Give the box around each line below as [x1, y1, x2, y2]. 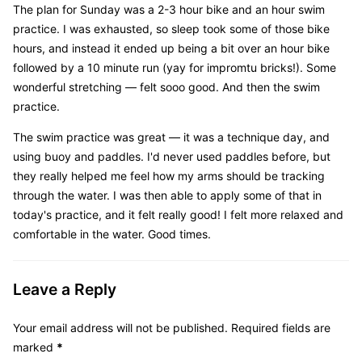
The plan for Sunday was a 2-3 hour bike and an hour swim [13, 2, 325, 17]
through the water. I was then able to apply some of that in [13, 188, 322, 203]
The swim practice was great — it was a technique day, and [13, 130, 330, 145]
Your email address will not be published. [13, 321, 228, 335]
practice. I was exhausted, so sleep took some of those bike [13, 22, 330, 36]
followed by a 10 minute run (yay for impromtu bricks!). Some [13, 61, 336, 75]
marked [13, 340, 57, 355]
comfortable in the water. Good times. [13, 227, 211, 242]
